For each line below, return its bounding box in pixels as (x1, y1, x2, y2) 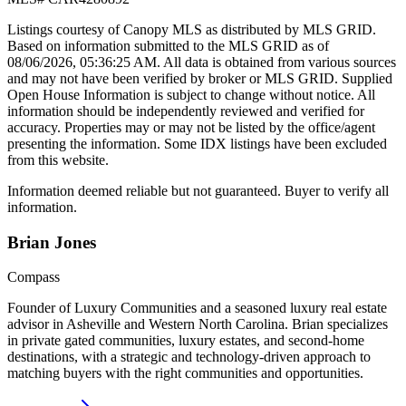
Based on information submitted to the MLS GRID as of (7, 37, 329, 53)
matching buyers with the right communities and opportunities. (7, 365, 363, 382)
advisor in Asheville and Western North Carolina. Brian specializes (7, 316, 388, 333)
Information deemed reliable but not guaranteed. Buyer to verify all (7, 182, 389, 198)
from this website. (7, 151, 109, 168)
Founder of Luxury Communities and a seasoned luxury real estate (7, 300, 387, 316)
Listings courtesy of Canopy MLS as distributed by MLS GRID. (7, 21, 376, 37)
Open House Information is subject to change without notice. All (7, 86, 375, 102)
